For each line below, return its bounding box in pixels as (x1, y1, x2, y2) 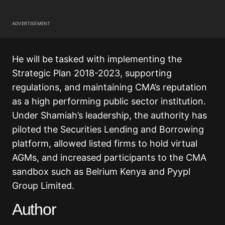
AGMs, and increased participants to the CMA (12, 152, 206, 163)
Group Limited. (12, 180, 74, 191)
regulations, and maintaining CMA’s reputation (12, 82, 207, 93)
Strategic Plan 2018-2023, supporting (12, 68, 172, 79)
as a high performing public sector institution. (12, 96, 206, 107)
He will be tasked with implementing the (12, 54, 182, 65)
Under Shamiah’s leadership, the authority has (12, 110, 207, 121)
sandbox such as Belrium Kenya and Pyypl (12, 166, 190, 177)
